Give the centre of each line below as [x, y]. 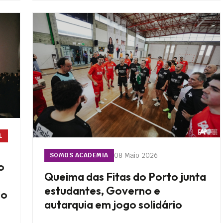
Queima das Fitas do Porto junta [125, 177]
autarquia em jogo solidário [113, 205]
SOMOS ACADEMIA [79, 156]
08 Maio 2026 [136, 155]
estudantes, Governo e [102, 191]
